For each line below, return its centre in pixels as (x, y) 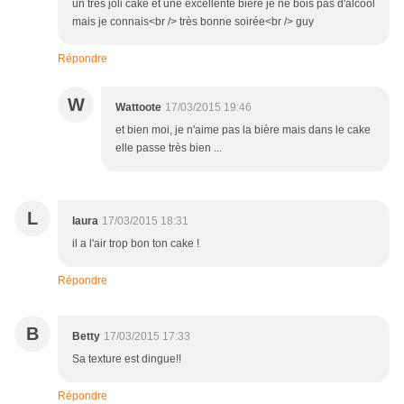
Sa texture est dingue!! (127, 359)
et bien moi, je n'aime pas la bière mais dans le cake (243, 130)
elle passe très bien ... (169, 148)
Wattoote (138, 108)
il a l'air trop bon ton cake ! (136, 244)
